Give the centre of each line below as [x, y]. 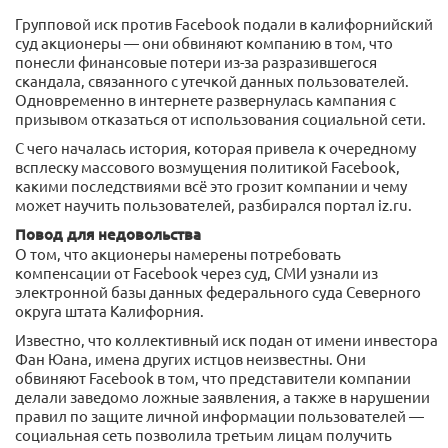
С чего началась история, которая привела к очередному [215, 148]
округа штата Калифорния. [109, 311]
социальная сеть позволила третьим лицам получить [203, 435]
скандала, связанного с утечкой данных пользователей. [212, 81]
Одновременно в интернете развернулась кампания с [205, 100]
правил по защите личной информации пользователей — [219, 416]
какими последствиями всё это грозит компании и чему [211, 186]
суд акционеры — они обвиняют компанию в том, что [204, 43]
